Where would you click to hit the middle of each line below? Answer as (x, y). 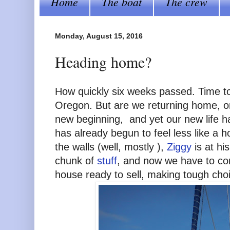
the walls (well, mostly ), (111, 147)
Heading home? (103, 62)
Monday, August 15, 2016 (99, 36)
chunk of (76, 160)
